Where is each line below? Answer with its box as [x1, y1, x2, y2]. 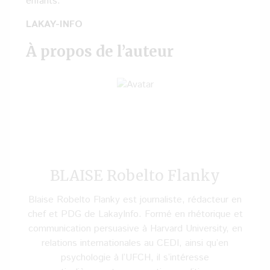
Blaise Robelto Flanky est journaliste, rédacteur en [28, 193, 242, 207]
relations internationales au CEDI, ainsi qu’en [42, 236, 228, 250]
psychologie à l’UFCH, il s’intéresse [61, 251, 209, 265]
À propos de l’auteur [26, 42, 174, 61]
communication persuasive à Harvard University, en [28, 222, 242, 236]
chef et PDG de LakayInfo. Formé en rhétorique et [27, 207, 243, 221]
